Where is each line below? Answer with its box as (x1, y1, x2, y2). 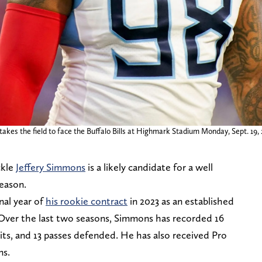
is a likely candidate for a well (85, 160, 213, 173)
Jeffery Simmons (16, 160, 85, 173)
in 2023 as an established (127, 194, 234, 207)
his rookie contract (46, 194, 127, 207)
